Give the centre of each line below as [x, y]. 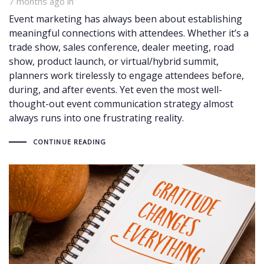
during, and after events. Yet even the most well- [115, 89]
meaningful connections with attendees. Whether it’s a [129, 33]
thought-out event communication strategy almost [121, 103]
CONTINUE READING [70, 141]
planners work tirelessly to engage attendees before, [126, 75]
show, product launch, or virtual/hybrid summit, [114, 61]
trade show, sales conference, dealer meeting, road [121, 47]
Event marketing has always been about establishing [126, 19]
